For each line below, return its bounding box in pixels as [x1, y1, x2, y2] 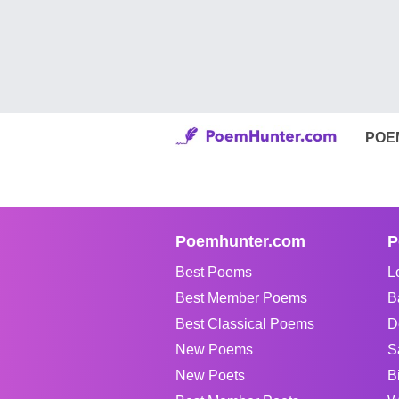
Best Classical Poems [175, 316, 314, 331]
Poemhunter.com [175, 232, 305, 250]
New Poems [175, 342, 253, 357]
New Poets [175, 368, 245, 383]
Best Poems [175, 265, 252, 280]
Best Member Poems [175, 290, 307, 305]
